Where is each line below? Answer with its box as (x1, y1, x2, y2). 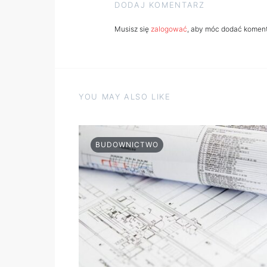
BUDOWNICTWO (95, 140, 159, 149)
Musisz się (114, 24, 151, 33)
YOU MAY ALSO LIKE (79, 92, 171, 101)
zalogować (151, 24, 187, 33)
